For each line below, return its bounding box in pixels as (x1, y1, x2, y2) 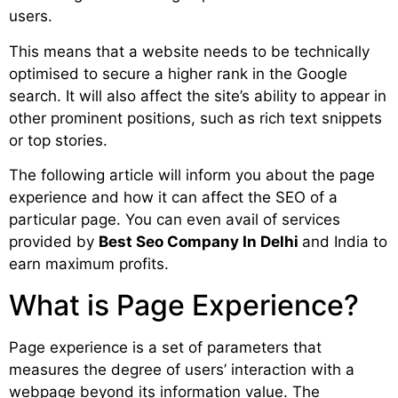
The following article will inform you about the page (9, 166, 375, 185)
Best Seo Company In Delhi (99, 233, 302, 251)
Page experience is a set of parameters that (9, 338, 322, 356)
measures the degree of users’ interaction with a (9, 360, 354, 378)
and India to (302, 233, 387, 251)
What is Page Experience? (9, 287, 359, 322)
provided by (9, 233, 99, 251)
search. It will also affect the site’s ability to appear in (9, 86, 386, 105)
